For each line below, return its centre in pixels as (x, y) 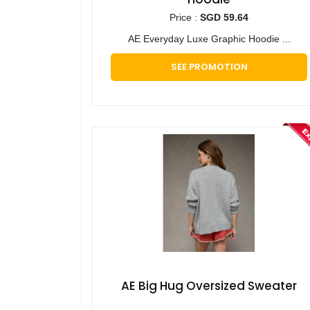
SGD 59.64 (224, 18)
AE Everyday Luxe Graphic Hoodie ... (209, 39)
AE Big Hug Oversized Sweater (209, 286)
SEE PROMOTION (209, 67)
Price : (185, 18)
